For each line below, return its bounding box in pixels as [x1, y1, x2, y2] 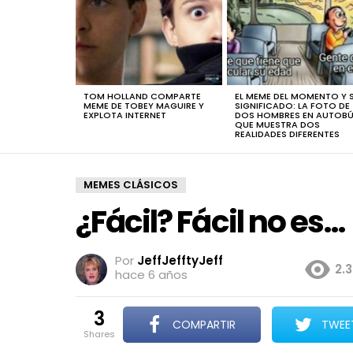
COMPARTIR [173, 316, 236, 333]
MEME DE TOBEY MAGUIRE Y [84, 98, 204, 112]
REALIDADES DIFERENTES [235, 127, 340, 140]
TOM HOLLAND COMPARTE [84, 89, 201, 102]
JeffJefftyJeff [137, 251, 223, 269]
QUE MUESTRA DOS [235, 117, 320, 131]
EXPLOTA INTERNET [84, 108, 166, 121]
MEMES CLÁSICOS [84, 176, 178, 192]
